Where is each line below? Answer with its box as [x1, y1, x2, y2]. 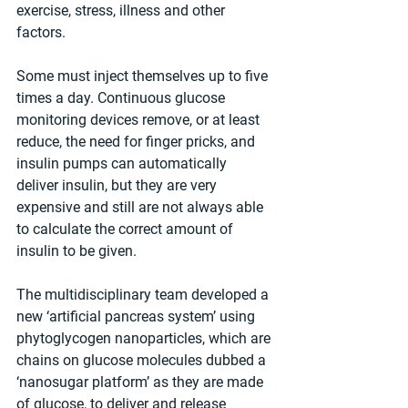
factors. [16, 24, 66, 42]
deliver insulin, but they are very [16, 177, 220, 195]
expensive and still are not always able [16, 199, 267, 217]
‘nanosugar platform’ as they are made [16, 373, 267, 392]
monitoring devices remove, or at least [16, 111, 263, 129]
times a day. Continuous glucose [16, 89, 229, 107]
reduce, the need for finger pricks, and [16, 133, 259, 151]
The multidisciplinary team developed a [16, 286, 272, 304]
